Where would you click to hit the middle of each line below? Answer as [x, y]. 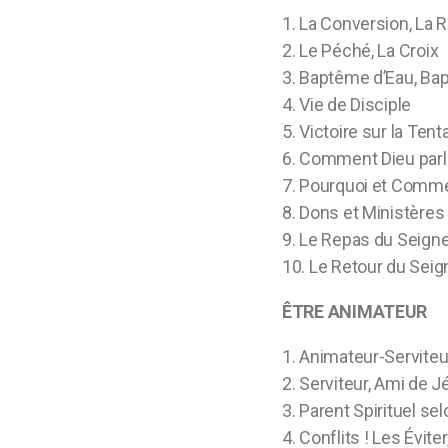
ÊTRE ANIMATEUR [355, 311]
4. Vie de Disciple [347, 104]
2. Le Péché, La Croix [360, 50]
